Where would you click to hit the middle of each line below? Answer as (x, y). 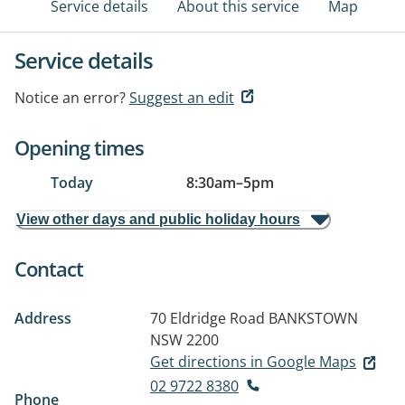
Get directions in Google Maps (253, 362)
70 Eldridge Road (207, 318)
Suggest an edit (182, 98)
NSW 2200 (184, 340)
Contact (49, 268)
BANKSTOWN (313, 318)
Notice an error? (70, 98)
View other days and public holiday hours (158, 219)
